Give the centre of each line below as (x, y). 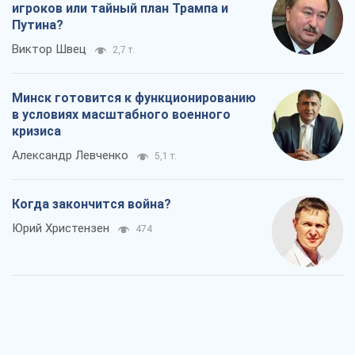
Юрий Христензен (61, 229)
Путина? (38, 25)
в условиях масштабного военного (121, 115)
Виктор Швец (49, 50)
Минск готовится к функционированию (134, 98)
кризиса (36, 132)
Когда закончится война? (92, 204)
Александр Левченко (70, 156)
